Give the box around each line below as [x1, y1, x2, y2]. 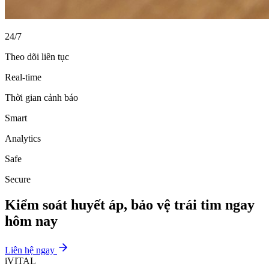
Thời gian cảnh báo [5, 92, 78, 103]
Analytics [5, 133, 41, 144]
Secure [5, 174, 31, 185]
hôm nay [5, 213, 58, 229]
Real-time [5, 72, 41, 83]
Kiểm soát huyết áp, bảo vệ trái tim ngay [5, 196, 255, 213]
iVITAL [5, 255, 36, 266]
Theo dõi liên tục [5, 52, 69, 62]
